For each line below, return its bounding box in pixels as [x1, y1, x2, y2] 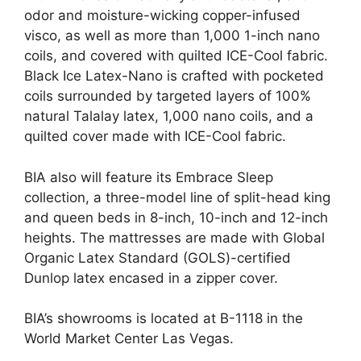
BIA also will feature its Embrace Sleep [24, 168, 273, 185]
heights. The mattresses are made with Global [24, 229, 325, 246]
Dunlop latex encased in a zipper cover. [24, 269, 278, 286]
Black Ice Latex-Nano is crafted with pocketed [24, 68, 324, 85]
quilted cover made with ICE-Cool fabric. [24, 128, 286, 145]
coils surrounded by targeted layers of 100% [24, 88, 311, 105]
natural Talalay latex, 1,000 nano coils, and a [24, 108, 313, 125]
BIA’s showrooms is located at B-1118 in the [24, 310, 303, 327]
